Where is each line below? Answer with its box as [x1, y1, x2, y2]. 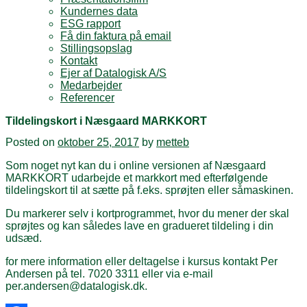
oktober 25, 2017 [58, 136, 139, 149]
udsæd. [5, 232, 42, 245]
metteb [156, 136, 189, 149]
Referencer [60, 92, 114, 103]
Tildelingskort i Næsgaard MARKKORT [5, 115, 207, 127]
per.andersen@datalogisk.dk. [5, 280, 147, 293]
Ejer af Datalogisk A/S [60, 67, 167, 79]
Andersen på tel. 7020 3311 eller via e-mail [5, 268, 213, 280]
